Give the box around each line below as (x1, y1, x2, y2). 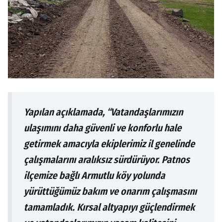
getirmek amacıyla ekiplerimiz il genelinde (24, 137, 195, 150)
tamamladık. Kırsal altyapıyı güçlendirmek (24, 201, 195, 213)
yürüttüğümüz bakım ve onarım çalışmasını (24, 185, 197, 197)
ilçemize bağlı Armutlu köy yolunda (24, 169, 165, 181)
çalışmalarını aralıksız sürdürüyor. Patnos (24, 153, 190, 166)
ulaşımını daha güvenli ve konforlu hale (24, 121, 181, 134)
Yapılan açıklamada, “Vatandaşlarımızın (24, 106, 183, 118)
